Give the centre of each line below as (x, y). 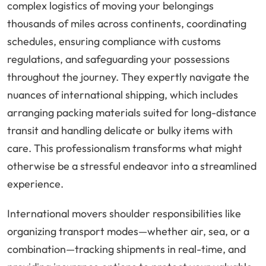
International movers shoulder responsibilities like (124, 214)
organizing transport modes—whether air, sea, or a (128, 232)
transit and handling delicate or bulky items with (120, 131)
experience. (35, 184)
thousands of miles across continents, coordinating (127, 24)
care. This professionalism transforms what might (125, 148)
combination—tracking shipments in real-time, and (126, 249)
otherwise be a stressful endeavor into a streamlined (132, 166)
